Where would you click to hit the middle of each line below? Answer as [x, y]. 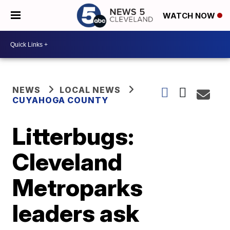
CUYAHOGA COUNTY [61, 100]
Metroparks [78, 187]
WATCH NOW [190, 16]
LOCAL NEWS [90, 90]
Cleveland [68, 162]
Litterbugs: [73, 136]
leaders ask [76, 213]
